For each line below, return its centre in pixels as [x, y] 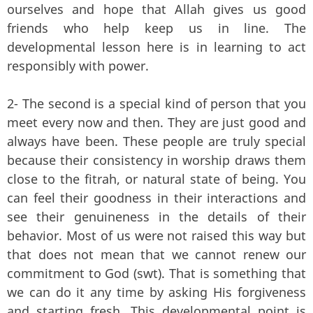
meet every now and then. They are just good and [156, 122]
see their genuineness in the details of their [156, 216]
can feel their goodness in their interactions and [156, 197]
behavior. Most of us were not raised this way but [156, 235]
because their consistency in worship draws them [156, 160]
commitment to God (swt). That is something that [156, 273]
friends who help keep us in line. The [156, 28]
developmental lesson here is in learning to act [156, 46]
